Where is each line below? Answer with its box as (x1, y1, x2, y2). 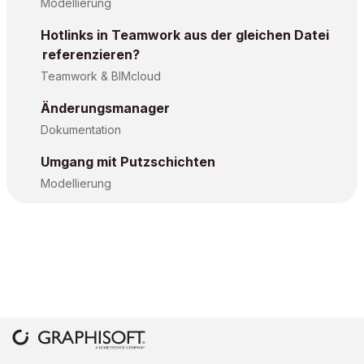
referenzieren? (42, 46, 140, 63)
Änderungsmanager (41, 100, 170, 116)
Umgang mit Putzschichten (41, 154, 215, 170)
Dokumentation (41, 123, 121, 136)
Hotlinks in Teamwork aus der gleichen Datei (41, 27, 329, 43)
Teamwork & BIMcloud (41, 69, 161, 83)
